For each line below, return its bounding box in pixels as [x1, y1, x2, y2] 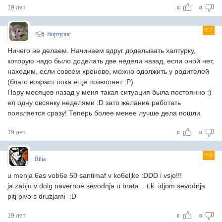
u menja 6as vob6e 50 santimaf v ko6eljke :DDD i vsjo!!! [7, 171, 182, 179]
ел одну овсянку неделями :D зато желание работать [7, 99, 181, 107]
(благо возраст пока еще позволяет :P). [7, 78, 135, 86]
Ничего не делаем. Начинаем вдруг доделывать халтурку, [7, 47, 196, 55]
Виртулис [47, 31, 70, 38]
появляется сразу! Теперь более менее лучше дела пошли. [7, 109, 202, 117]
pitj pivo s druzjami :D [7, 192, 76, 200]
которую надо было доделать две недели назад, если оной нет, [7, 57, 214, 65]
